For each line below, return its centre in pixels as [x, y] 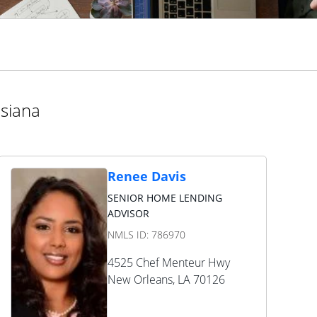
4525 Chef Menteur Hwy [168, 263]
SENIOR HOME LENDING [165, 198]
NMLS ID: [129, 235]
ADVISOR [128, 213]
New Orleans [140, 279]
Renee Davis [146, 176]
